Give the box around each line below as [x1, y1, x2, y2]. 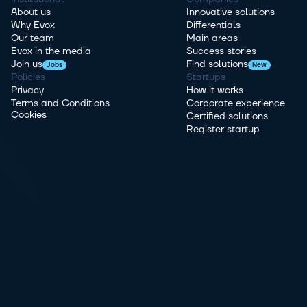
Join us [11, 58, 42, 71]
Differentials [186, 19, 241, 32]
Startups [186, 71, 225, 84]
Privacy [11, 84, 44, 97]
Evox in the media [11, 45, 91, 58]
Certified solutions [186, 110, 268, 123]
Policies [11, 71, 45, 84]
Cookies [11, 109, 47, 121]
